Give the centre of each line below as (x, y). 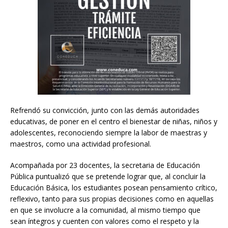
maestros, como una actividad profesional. (81, 144)
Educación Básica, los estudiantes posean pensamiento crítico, (114, 187)
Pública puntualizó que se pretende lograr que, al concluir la (108, 176)
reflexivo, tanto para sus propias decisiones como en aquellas (112, 198)
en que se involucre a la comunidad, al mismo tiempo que (105, 210)
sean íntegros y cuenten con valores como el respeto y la (105, 221)
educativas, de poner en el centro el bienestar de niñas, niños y (114, 121)
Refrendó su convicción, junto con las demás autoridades (105, 110)
